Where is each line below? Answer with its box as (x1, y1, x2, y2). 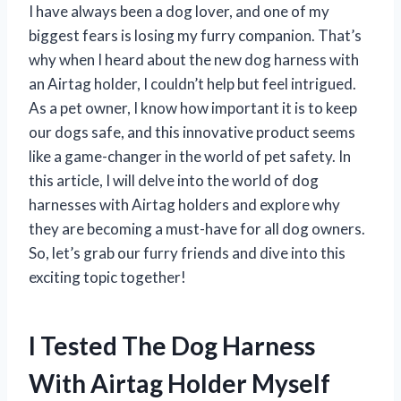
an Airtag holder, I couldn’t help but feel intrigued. (29, 73, 356, 93)
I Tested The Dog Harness (29, 329, 315, 361)
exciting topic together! (29, 267, 186, 286)
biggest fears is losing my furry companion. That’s (29, 25, 362, 45)
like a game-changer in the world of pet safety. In (29, 146, 351, 166)
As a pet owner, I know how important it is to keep (29, 98, 357, 117)
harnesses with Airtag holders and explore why (29, 194, 340, 214)
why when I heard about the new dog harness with (29, 49, 359, 69)
